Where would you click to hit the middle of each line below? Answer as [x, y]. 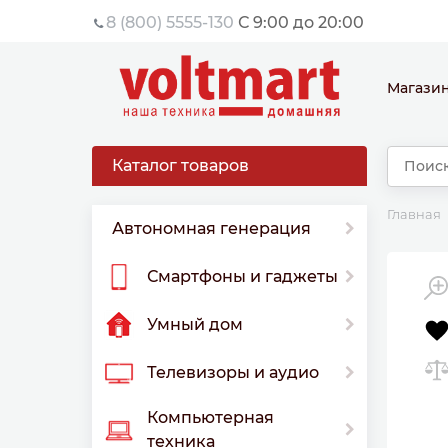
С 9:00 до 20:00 [299, 22]
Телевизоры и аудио [233, 373]
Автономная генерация [211, 229]
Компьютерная [210, 418]
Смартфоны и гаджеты [242, 277]
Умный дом [195, 325]
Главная [414, 214]
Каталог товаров [180, 165]
